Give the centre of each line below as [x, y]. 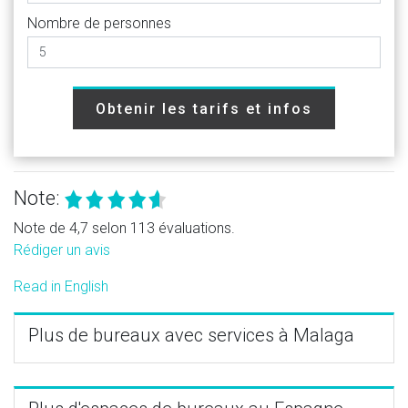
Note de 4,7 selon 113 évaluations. [124, 228]
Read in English [61, 286]
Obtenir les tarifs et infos [204, 108]
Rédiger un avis [62, 250]
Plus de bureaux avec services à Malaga [191, 335]
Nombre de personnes [99, 23]
